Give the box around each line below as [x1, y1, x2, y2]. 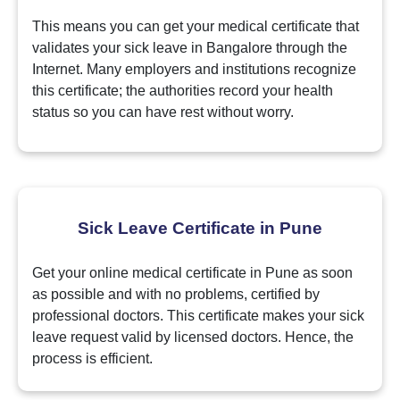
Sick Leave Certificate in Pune [78, 219, 322, 238]
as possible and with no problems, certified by [32, 287, 320, 303]
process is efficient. [32, 351, 153, 367]
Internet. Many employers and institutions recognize [32, 62, 356, 78]
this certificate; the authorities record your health [32, 83, 333, 99]
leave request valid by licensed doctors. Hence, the [32, 329, 354, 346]
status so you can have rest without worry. [32, 104, 294, 121]
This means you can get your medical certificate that [32, 19, 359, 35]
